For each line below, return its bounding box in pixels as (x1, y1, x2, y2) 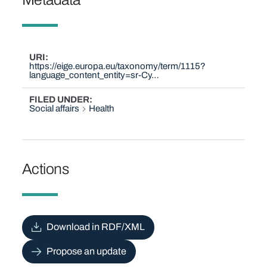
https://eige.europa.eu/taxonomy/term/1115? (29, 61, 206, 72)
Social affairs (29, 103, 80, 113)
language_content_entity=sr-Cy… (29, 70, 160, 80)
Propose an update (46, 246, 126, 256)
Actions (21, 160, 69, 177)
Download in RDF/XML (46, 222, 145, 232)
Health (89, 103, 115, 113)
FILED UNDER (29, 94, 90, 104)
